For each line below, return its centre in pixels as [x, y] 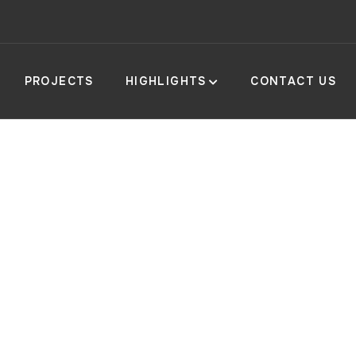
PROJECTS [59, 81]
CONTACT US [294, 81]
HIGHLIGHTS [166, 81]
